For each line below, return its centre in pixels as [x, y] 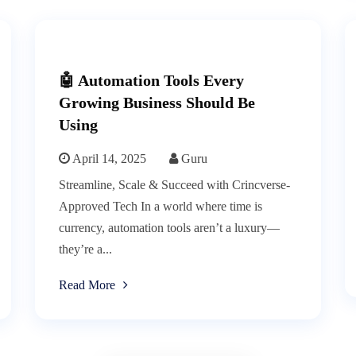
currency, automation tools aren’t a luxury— [169, 228]
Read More [87, 285]
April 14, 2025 [108, 159]
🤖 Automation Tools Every [151, 81]
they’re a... [85, 250]
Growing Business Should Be [157, 103]
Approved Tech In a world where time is [161, 207]
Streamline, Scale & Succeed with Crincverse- [174, 185]
